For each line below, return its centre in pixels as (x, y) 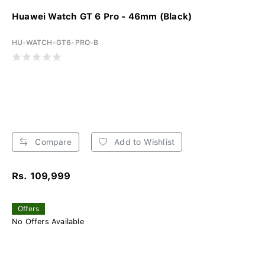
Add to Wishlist (143, 142)
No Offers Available (48, 221)
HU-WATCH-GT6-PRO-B (55, 42)
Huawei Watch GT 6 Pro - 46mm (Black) (102, 16)
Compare (52, 142)
